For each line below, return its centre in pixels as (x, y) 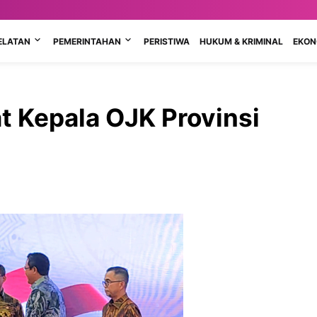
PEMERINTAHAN (87, 41)
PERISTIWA (166, 41)
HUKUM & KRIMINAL (241, 41)
